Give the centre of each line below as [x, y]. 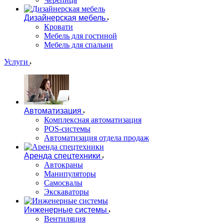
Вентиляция [65, 219]
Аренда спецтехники [62, 156]
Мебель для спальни [78, 45]
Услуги [17, 62]
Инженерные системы [65, 210]
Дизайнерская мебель [65, 18]
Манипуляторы [70, 174]
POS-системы [67, 129]
